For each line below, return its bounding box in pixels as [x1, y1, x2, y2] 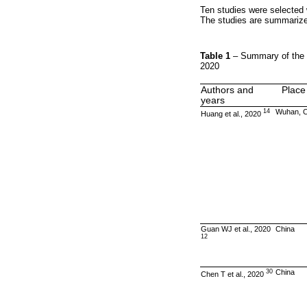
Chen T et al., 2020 [201, 269, 266, 278]
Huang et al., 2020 [201, 109, 263, 118]
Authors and [201, 84, 254, 95]
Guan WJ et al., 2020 [201, 224, 271, 233]
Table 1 [200, 50, 233, 61]
